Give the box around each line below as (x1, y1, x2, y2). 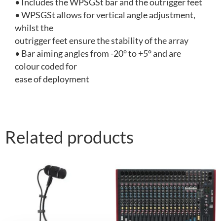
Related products (5, 126, 134, 147)
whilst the (15, 23, 53, 34)
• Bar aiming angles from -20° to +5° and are (15, 48, 181, 59)
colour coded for (15, 61, 77, 72)
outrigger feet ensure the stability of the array (15, 36, 188, 46)
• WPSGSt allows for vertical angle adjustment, (15, 10, 195, 21)
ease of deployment (15, 74, 89, 85)
